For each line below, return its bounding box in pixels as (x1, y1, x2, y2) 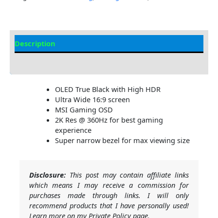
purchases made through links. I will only (29, 190, 189, 200)
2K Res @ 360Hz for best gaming (54, 115, 163, 125)
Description (15, 38, 55, 49)
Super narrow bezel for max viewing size (54, 135, 190, 145)
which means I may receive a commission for (29, 180, 189, 190)
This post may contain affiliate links (66, 170, 189, 180)
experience (54, 125, 91, 135)
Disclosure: (29, 170, 66, 180)
